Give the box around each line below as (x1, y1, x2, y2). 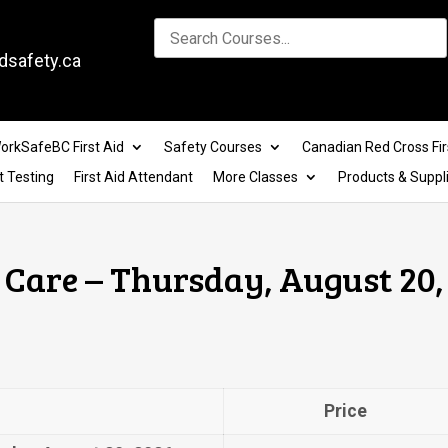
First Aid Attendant (73, 168, 193, 185)
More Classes (212, 168, 298, 185)
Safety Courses (163, 138, 262, 155)
